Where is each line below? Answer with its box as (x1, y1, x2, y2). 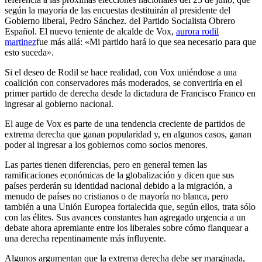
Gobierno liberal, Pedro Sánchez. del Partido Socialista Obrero (5, 15, 235, 26)
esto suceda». (5, 47, 54, 57)
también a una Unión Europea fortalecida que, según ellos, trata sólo (5, 201, 256, 212)
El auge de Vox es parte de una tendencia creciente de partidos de (5, 118, 245, 129)
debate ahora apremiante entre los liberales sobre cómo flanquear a (5, 222, 249, 233)
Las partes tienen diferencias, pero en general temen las (5, 159, 207, 170)
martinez (5, 36, 36, 47)
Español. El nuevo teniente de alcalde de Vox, (5, 26, 176, 36)
